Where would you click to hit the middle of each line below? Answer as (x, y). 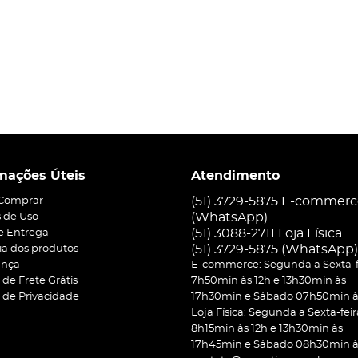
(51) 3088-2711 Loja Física (267, 233)
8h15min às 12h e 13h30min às (267, 329)
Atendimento (235, 176)
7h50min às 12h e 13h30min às (268, 281)
